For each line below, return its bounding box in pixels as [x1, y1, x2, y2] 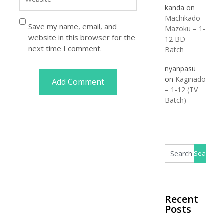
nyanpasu [165, 64, 196, 73]
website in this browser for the [28, 32, 135, 42]
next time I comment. [28, 43, 102, 53]
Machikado [165, 13, 200, 23]
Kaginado [175, 74, 206, 84]
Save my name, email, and [28, 21, 117, 31]
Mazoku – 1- [165, 24, 205, 33]
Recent [165, 192, 198, 206]
